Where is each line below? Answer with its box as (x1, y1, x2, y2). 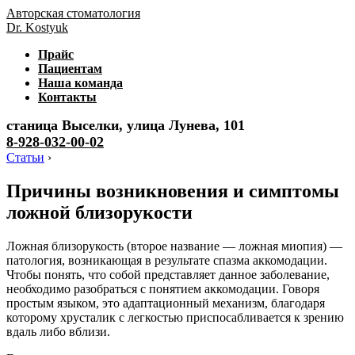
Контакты (38, 90, 97, 104)
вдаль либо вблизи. (6, 324, 110, 338)
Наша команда (38, 76, 123, 90)
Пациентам (38, 62, 102, 75)
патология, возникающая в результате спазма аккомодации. (6, 253, 327, 267)
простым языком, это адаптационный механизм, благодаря (6, 296, 325, 310)
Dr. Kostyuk (6, 21, 68, 34)
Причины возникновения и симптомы (6, 180, 339, 201)
